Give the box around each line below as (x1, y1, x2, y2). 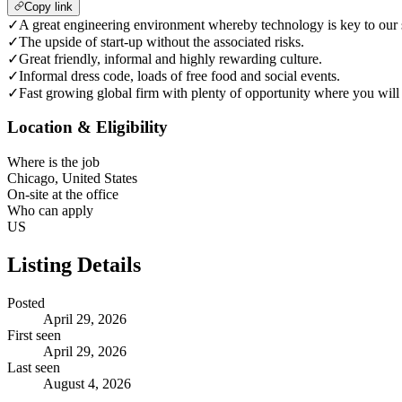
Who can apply (7, 203, 93, 219)
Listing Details (7, 253, 141, 277)
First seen (7, 328, 61, 343)
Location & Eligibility (7, 118, 168, 137)
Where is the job (7, 154, 100, 170)
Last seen (7, 360, 60, 375)
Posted (7, 295, 45, 310)
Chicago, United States (7, 170, 137, 187)
